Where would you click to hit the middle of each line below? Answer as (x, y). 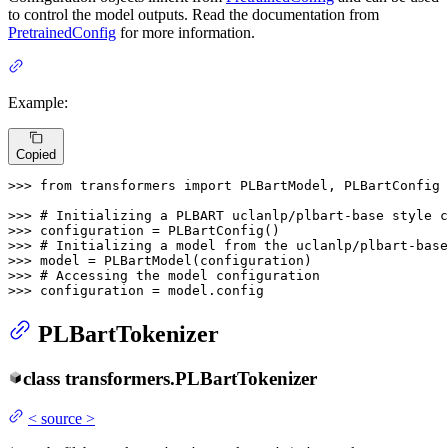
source (61, 419)
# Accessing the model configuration (180, 275)
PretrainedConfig (62, 32)
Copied (36, 154)
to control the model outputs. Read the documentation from (193, 14)
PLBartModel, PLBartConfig (336, 185)
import (208, 185)
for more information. (185, 32)
